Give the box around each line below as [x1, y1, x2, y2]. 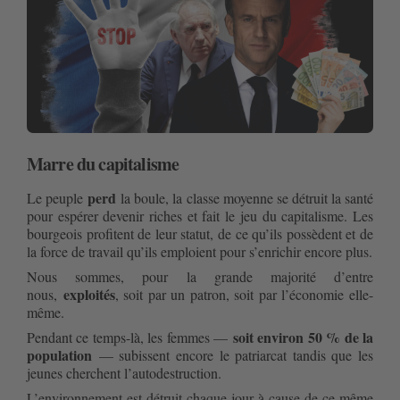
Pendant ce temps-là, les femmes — [27, 328, 233, 347]
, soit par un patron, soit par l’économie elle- [114, 285, 374, 304]
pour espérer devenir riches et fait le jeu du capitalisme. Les [27, 206, 373, 226]
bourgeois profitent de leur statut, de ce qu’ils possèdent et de [27, 224, 373, 244]
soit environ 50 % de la [232, 327, 374, 348]
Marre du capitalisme [27, 151, 179, 178]
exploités [62, 284, 115, 305]
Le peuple [27, 188, 88, 208]
